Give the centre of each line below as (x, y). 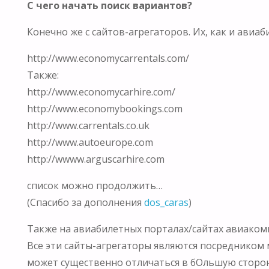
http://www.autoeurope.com (90, 142)
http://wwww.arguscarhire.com (95, 159)
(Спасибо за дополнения (85, 202)
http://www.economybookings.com (104, 108)
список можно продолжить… (95, 185)
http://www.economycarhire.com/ (101, 92)
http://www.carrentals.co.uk (88, 125)
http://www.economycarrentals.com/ (108, 58)
